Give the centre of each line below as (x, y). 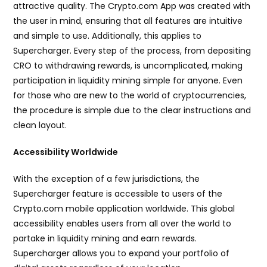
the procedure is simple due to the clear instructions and (132, 111)
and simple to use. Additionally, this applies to (108, 36)
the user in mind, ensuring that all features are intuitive (128, 21)
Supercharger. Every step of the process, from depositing (132, 51)
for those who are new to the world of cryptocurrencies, (130, 96)
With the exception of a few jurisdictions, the (107, 179)
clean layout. (40, 125)
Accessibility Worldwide (66, 152)
